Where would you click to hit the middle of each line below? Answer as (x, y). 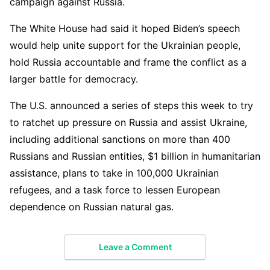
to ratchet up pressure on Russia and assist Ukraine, (128, 123)
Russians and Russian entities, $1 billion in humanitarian (135, 156)
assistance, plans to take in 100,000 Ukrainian (114, 173)
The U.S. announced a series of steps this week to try (131, 106)
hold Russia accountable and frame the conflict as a (128, 62)
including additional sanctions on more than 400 (120, 140)
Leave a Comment (135, 246)
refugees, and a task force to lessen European (115, 190)
